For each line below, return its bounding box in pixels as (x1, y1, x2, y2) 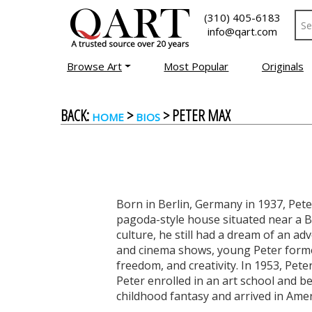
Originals (261, 59, 304, 73)
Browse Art (67, 59, 123, 73)
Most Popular (164, 59, 229, 73)
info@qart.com (208, 24, 277, 38)
